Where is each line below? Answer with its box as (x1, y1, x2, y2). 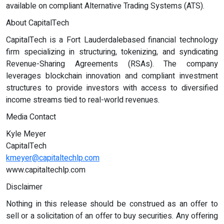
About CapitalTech (6, 17, 69, 29)
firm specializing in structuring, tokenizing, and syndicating (6, 46, 218, 58)
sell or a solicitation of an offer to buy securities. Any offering (6, 210, 218, 222)
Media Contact (6, 111, 56, 123)
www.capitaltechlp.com (6, 164, 85, 176)
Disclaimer (6, 181, 42, 193)
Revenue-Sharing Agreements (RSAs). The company (6, 58, 218, 70)
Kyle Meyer (6, 128, 46, 140)
